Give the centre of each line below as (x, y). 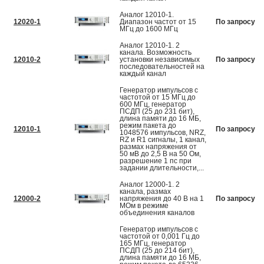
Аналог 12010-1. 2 (150, 46)
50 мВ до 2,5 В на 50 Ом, (160, 154)
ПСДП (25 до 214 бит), (157, 251)
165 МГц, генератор (153, 244)
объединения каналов (157, 213)
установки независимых (160, 60)
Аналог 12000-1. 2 (150, 185)
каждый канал (143, 74)
